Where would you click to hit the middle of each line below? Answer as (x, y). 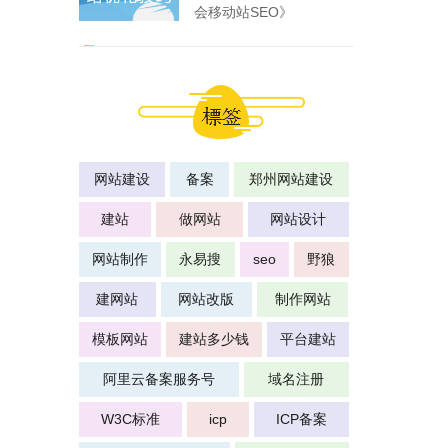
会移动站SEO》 (243, 12)
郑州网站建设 (291, 179)
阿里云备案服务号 (158, 379)
